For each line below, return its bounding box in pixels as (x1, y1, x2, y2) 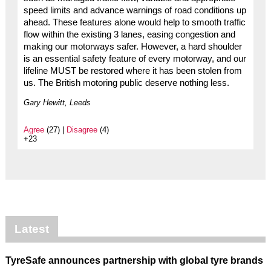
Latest (14, 223, 49, 236)
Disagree (66, 125, 97, 135)
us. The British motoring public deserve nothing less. (23, 78, 229, 88)
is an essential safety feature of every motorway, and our (23, 54, 246, 64)
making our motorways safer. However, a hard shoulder (23, 42, 242, 52)
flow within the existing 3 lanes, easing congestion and (23, 30, 235, 40)
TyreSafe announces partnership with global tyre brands (5, 255, 263, 266)
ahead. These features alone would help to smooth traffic (23, 18, 246, 28)
